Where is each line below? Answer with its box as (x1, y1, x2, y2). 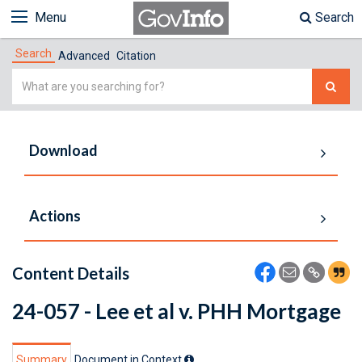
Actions (29, 207, 81, 225)
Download (29, 141, 98, 159)
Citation (116, 49, 156, 62)
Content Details (12, 263, 129, 283)
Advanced (58, 49, 110, 62)
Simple (11, 70, 53, 86)
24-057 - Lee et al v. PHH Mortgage (12, 298, 341, 324)
